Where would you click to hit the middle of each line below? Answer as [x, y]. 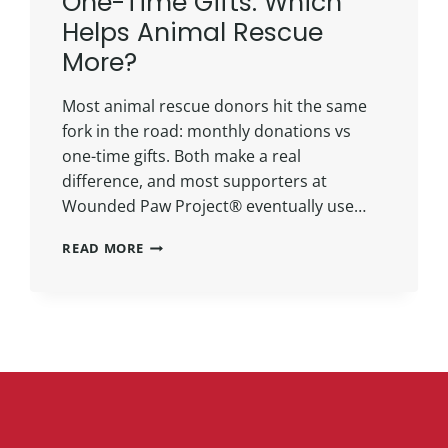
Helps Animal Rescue [193, 32]
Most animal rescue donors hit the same [215, 105]
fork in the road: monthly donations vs [207, 130]
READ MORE [103, 247]
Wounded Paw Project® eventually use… [214, 205]
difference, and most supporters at [195, 180]
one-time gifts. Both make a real [182, 155]
